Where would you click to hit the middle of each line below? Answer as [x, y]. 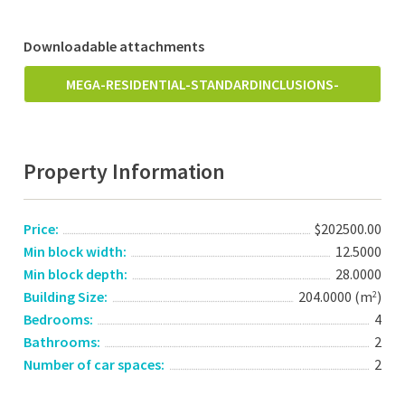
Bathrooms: [62, 342]
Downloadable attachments [114, 46]
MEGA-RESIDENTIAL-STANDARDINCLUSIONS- [202, 84]
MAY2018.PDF [202, 120]
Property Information [125, 171]
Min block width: [75, 251]
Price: [42, 229]
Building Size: [66, 297]
